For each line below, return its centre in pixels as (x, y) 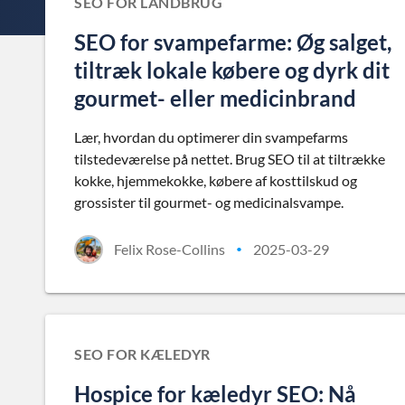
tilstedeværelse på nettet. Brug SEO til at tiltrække (230, 159)
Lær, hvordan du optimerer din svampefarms (211, 137)
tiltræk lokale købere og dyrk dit (232, 70)
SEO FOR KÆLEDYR (142, 354)
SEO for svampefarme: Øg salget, (233, 42)
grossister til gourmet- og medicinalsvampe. (209, 202)
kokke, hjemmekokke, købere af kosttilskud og (216, 180)
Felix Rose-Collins (170, 249)
